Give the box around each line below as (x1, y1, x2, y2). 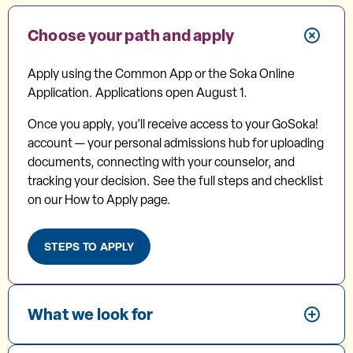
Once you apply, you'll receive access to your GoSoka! (28, 116, 318, 132)
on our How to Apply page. (28, 191, 171, 208)
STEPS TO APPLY (44, 239, 134, 254)
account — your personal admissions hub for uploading (28, 135, 324, 151)
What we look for (28, 303, 154, 325)
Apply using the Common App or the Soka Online (28, 65, 295, 82)
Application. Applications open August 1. (28, 84, 247, 101)
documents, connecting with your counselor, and (28, 154, 295, 170)
